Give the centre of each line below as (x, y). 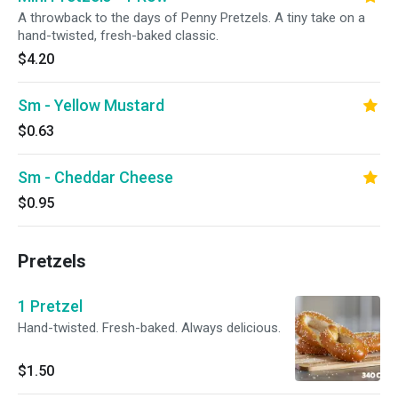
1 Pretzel (50, 306)
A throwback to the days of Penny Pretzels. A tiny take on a (191, 18)
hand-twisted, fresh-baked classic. (118, 36)
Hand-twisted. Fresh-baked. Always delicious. (149, 328)
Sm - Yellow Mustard (91, 105)
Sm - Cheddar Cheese (96, 177)
